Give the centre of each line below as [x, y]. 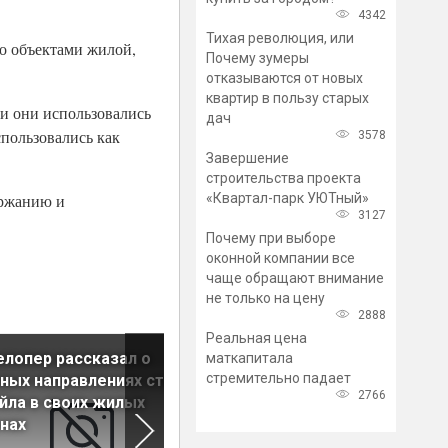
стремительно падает [278, 378]
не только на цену [265, 298]
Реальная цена [256, 338]
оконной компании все [280, 258]
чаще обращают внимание [295, 278]
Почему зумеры [257, 58]
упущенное [267, 403]
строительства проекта [283, 178]
